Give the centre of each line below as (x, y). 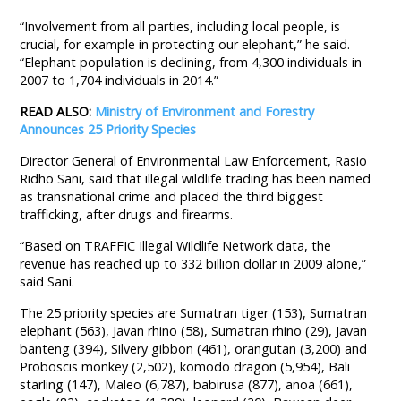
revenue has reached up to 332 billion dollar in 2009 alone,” (193, 263)
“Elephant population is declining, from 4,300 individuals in (191, 62)
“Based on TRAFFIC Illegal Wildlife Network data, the (176, 245)
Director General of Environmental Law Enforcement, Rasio (194, 160)
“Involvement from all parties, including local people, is (180, 26)
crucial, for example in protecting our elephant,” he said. (185, 44)
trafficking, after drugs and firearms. (127, 214)
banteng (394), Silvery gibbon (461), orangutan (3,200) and (194, 348)
